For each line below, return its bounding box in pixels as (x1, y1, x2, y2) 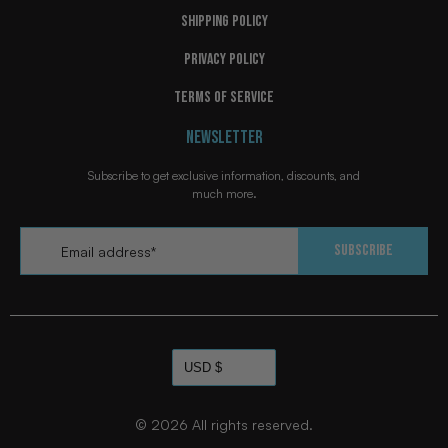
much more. (191, 185, 257, 201)
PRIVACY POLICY (183, 49, 265, 69)
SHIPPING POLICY (180, 11, 268, 31)
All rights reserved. (192, 415, 313, 433)
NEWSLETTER (185, 126, 263, 148)
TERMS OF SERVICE (174, 87, 274, 107)
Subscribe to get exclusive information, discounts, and (88, 167, 360, 183)
